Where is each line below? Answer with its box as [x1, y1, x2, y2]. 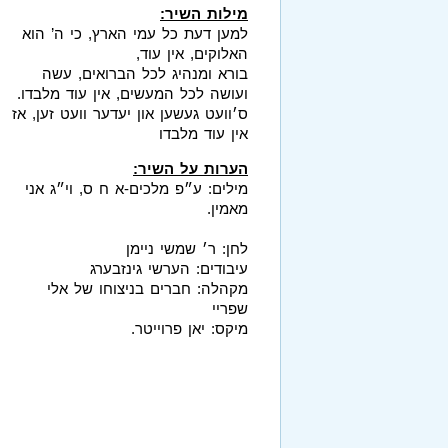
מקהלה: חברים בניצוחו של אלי [47, 279, 248, 297]
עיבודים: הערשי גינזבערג [90, 259, 248, 277]
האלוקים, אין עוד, [136, 44, 248, 62]
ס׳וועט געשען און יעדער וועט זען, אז [12, 104, 248, 122]
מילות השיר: [160, 4, 248, 22]
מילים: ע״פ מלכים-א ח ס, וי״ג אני [25, 179, 248, 197]
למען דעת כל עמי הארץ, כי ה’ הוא [22, 24, 248, 42]
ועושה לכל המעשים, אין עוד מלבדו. [17, 84, 248, 102]
